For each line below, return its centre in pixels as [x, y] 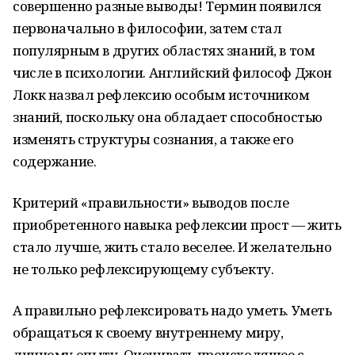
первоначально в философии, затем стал [147, 28]
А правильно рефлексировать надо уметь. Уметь [172, 310]
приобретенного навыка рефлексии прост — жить [177, 225]
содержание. [55, 161]
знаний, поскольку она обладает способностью [168, 117]
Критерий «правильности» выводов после [151, 202]
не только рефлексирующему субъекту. [143, 269]
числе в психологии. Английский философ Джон [172, 73]
